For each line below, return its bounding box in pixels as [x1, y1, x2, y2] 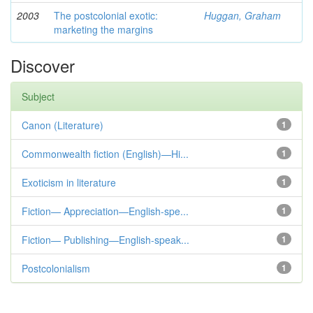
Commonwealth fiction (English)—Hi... [22, 147, 189, 161]
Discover [10, 53, 75, 78]
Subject [22, 89, 54, 103]
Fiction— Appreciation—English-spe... [22, 204, 189, 218]
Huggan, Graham [204, 8, 281, 22]
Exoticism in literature [22, 175, 116, 189]
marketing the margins [54, 22, 153, 36]
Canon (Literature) [22, 118, 103, 132]
